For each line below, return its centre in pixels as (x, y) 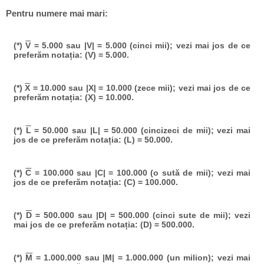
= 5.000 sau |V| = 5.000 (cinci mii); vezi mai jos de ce (141, 45)
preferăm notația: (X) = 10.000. (73, 97)
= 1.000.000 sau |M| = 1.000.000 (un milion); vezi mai (142, 258)
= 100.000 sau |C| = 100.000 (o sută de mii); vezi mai (141, 172)
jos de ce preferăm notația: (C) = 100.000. (95, 182)
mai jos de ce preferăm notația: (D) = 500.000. (104, 225)
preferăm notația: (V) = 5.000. (71, 55)
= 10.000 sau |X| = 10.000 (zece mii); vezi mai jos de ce (141, 88)
